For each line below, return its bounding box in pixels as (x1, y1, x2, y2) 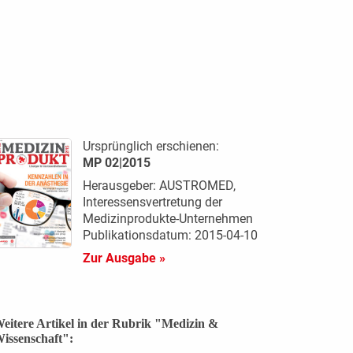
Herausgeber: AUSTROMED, (82, 177, 236, 193)
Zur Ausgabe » (82, 250, 165, 266)
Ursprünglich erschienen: (82, 138, 219, 154)
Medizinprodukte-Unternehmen (82, 210, 253, 226)
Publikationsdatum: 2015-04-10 (82, 227, 258, 243)
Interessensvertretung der (82, 194, 222, 210)
